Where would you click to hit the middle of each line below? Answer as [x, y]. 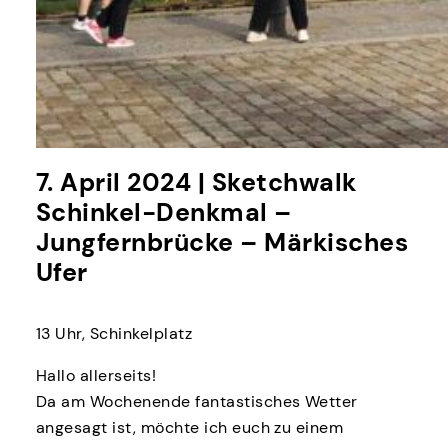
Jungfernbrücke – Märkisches [222, 243]
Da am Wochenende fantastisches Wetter [196, 401]
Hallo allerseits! [96, 375]
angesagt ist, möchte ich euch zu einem [189, 427]
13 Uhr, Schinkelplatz [114, 333]
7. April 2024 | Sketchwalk [196, 183]
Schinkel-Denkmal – [163, 213]
